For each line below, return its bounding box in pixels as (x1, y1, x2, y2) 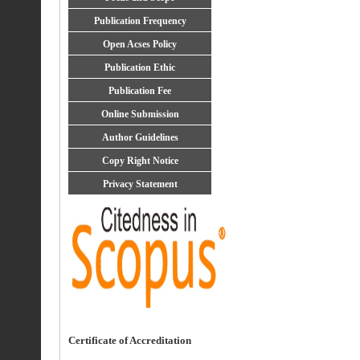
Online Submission (100, 108, 179, 120)
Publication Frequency (93, 15, 186, 27)
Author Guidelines (101, 132, 178, 143)
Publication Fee (108, 85, 171, 96)
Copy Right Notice (101, 155, 178, 166)
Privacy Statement (102, 178, 178, 190)
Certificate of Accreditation (68, 334, 191, 347)
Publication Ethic (104, 62, 175, 73)
